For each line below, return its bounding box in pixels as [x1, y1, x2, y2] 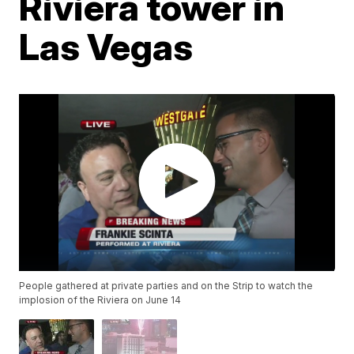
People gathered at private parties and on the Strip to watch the [19, 280, 314, 292]
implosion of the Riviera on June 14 [19, 294, 182, 307]
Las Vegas [19, 24, 194, 69]
